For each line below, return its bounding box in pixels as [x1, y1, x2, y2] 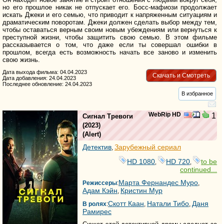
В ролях [82, 200, 106, 207]
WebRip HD [148, 110, 181, 118]
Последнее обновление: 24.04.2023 [2, 80, 92, 87]
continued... [180, 165, 217, 173]
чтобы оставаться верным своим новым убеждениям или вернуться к [2, 26, 217, 34]
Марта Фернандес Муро [118, 178, 198, 186]
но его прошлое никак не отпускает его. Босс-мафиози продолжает [2, 3, 217, 11]
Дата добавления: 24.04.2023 [2, 74, 76, 81]
